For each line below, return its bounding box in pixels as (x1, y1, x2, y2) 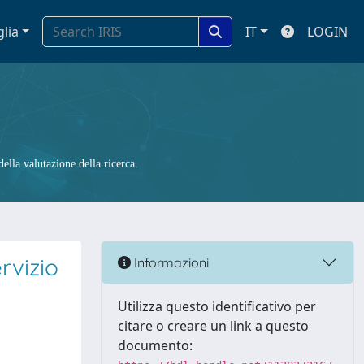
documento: (118, 336, 193, 354)
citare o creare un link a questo (118, 317, 309, 335)
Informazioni (131, 253, 209, 271)
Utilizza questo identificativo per (118, 297, 316, 315)
